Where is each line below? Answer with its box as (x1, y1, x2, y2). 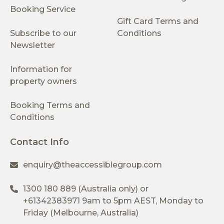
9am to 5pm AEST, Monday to (80, 195, 203, 205)
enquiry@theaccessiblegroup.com (23, 159, 162, 169)
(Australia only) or (76, 183, 148, 193)
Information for (10, 64, 72, 74)
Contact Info (10, 136, 69, 147)
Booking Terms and (10, 100, 90, 110)
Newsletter (10, 40, 55, 50)
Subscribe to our (10, 28, 76, 38)
